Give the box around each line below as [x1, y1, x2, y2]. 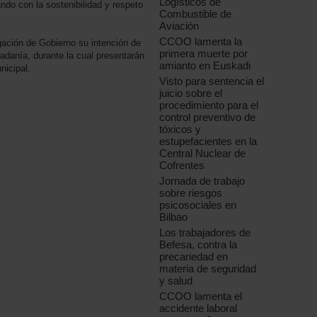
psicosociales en [159, 199, 237, 212]
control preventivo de [159, 111, 256, 124]
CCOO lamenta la [159, 35, 243, 48]
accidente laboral [159, 302, 238, 315]
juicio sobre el [159, 87, 223, 100]
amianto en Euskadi [159, 59, 251, 72]
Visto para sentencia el [159, 75, 265, 88]
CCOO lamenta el [159, 290, 243, 303]
